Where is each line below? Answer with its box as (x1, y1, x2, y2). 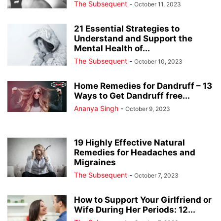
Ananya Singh (74, 104, 118, 113)
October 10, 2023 (134, 58, 183, 66)
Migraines (74, 157, 116, 168)
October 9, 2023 (125, 105, 170, 113)
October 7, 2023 (134, 172, 179, 180)
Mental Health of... (74, 43, 150, 54)
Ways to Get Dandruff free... (74, 91, 190, 101)
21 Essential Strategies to (74, 24, 180, 34)
